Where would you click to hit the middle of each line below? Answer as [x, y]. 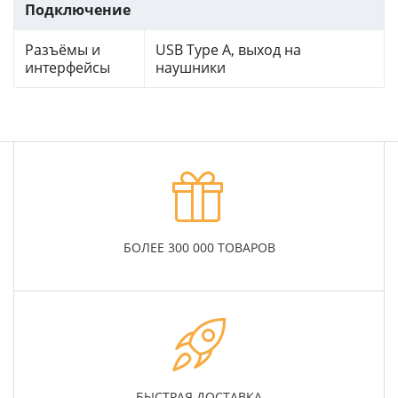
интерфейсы [68, 68]
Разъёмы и [63, 50]
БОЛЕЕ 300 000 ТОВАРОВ [199, 248]
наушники [191, 68]
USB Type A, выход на [228, 50]
